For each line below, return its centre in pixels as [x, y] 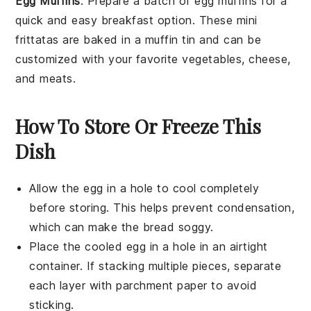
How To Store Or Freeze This [138, 126]
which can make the [86, 227]
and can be [228, 39]
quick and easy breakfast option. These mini [136, 20]
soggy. [194, 227]
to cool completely [206, 188]
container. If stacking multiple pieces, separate [155, 266]
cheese [268, 59]
